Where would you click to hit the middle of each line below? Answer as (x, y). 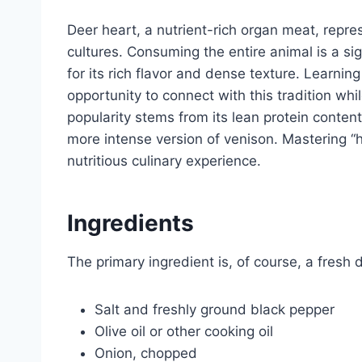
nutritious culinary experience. (164, 160)
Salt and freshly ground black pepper (215, 309)
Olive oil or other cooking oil (184, 331)
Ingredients (130, 223)
